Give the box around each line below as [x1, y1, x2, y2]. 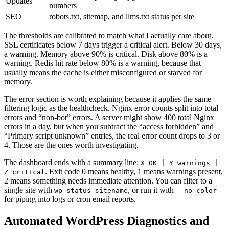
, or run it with [128, 186, 176, 195]
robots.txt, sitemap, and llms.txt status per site [49, 12, 194, 21]
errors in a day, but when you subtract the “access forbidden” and [4, 122, 214, 131]
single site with [4, 186, 54, 195]
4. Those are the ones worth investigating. [4, 141, 139, 150]
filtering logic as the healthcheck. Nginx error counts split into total [4, 104, 218, 113]
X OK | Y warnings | [141, 159, 218, 167]
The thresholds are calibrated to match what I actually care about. [4, 31, 213, 40]
